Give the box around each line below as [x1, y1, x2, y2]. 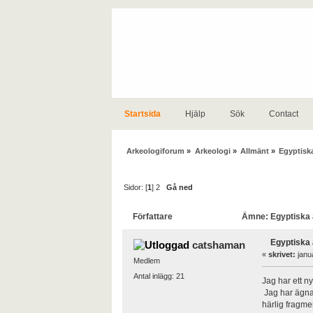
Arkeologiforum [126, 146, 185, 155]
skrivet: [268, 250, 296, 259]
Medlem [133, 256, 160, 265]
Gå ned [166, 182, 194, 191]
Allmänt [240, 146, 269, 155]
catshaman [192, 239, 246, 252]
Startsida [124, 109, 161, 119]
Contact [269, 109, 298, 119]
